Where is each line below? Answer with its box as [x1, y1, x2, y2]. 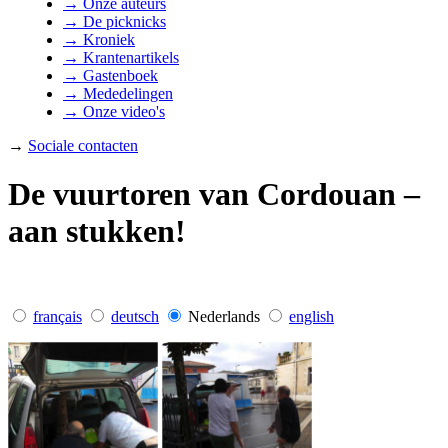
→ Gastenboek [63, 67, 158, 84]
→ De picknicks [63, 13, 166, 30]
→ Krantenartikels [63, 49, 179, 66]
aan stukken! [8, 213, 186, 250]
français [33, 307, 82, 325]
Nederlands [188, 307, 260, 325]
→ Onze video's [63, 103, 165, 120]
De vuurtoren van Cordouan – [8, 176, 420, 213]
